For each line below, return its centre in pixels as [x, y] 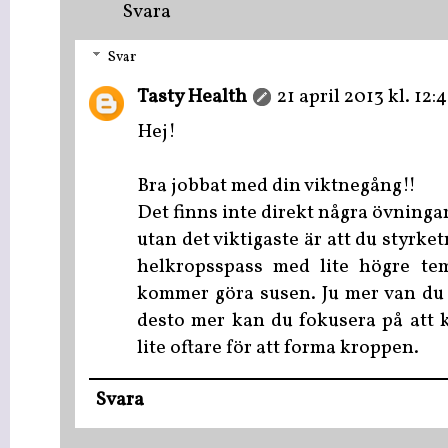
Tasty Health [192, 97]
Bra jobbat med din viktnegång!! [276, 186]
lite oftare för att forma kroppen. [278, 348]
